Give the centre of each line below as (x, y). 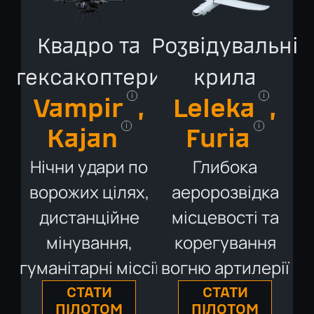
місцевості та (225, 217)
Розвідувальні (225, 46)
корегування (225, 242)
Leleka (214, 109)
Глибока (225, 166)
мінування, (89, 242)
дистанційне (89, 217)
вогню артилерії (225, 267)
